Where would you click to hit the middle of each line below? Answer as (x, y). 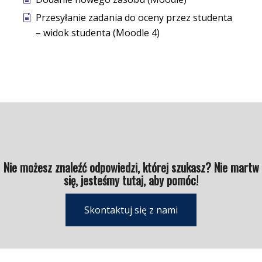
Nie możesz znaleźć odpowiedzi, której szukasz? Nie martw (131, 168)
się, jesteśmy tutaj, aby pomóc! (131, 180)
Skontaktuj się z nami (131, 210)
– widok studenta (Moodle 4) (97, 33)
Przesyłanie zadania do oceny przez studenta (134, 18)
